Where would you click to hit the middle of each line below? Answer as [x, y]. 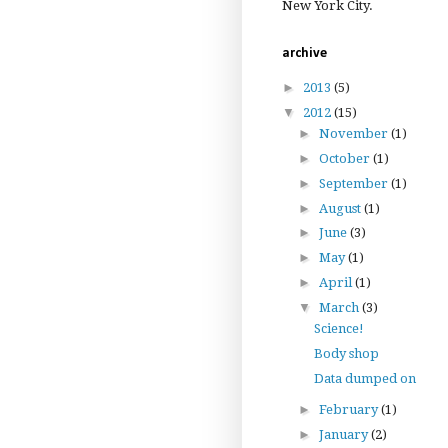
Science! [339, 329]
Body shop [347, 353]
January [344, 434]
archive [304, 53]
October [345, 159]
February [349, 409]
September [354, 183]
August [341, 208]
